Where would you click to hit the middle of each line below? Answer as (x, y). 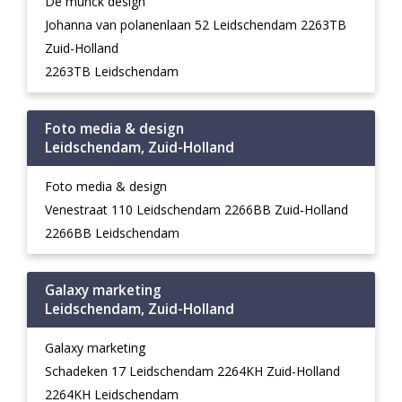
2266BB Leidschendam (112, 233)
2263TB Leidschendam (112, 71)
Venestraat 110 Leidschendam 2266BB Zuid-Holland (197, 210)
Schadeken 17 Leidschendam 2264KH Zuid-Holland (192, 371)
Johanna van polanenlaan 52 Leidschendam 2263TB (196, 25)
